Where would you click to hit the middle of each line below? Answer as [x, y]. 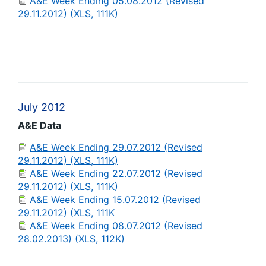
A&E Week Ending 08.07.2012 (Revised [116, 226]
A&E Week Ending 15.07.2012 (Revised [115, 199]
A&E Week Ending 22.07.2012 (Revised [116, 173]
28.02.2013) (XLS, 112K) [71, 239]
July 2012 [42, 107]
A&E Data [39, 125]
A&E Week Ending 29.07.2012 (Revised [116, 147]
